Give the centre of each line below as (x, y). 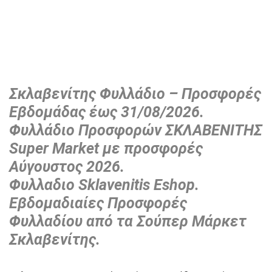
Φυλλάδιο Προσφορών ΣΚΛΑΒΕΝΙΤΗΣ (136, 130)
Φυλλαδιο (42, 185)
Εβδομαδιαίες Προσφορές (98, 203)
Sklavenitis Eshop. (137, 185)
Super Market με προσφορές (106, 148)
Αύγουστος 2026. (67, 166)
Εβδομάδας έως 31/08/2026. (107, 112)
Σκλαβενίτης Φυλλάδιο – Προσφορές (135, 93)
